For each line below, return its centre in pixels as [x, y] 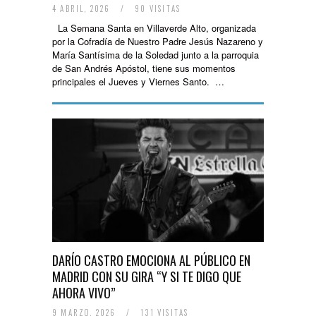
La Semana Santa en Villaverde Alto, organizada [154, 28]
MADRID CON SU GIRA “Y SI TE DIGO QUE [147, 276]
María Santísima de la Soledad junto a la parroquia [156, 55]
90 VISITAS [157, 8]
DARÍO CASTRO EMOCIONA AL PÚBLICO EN [151, 260]
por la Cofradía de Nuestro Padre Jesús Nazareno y [158, 41]
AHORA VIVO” [84, 293]
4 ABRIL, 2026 [83, 8]
